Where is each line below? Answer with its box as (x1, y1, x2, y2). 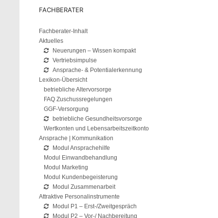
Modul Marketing (44, 164, 89, 171)
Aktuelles (39, 37, 64, 44)
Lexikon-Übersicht (39, 76, 88, 83)
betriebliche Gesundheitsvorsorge (53, 115, 143, 122)
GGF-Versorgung (44, 106, 89, 112)
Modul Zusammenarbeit (53, 183, 116, 190)
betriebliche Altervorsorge (44, 86, 112, 93)
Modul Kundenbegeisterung (44, 174, 118, 181)
